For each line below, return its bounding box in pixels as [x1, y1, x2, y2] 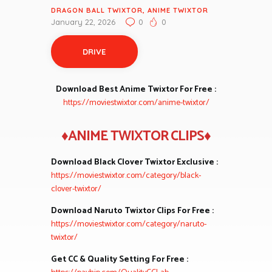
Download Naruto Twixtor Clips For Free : [51, 203, 214, 218]
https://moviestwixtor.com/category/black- [51, 168, 201, 183]
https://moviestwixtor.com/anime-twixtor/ [63, 95, 209, 110]
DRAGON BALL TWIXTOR [51, 6, 143, 15]
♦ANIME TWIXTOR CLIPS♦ [61, 124, 211, 148]
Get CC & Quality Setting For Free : [51, 252, 188, 267]
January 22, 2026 [51, 17, 115, 27]
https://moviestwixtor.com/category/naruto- [51, 217, 206, 231]
